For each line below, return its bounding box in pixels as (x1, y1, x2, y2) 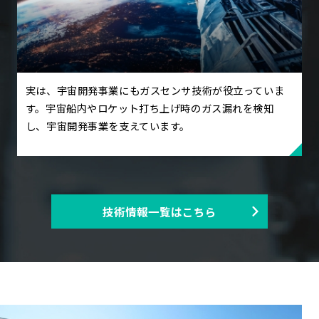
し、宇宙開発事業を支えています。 (25, 118, 191, 134)
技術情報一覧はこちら (103, 203, 216, 219)
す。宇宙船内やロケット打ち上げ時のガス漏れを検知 (25, 100, 274, 116)
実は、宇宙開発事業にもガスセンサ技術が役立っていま (25, 83, 285, 98)
